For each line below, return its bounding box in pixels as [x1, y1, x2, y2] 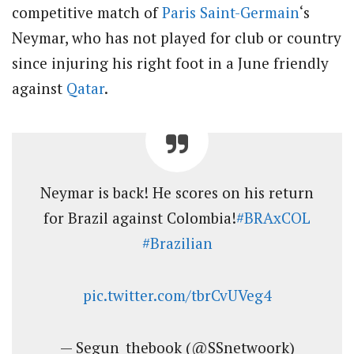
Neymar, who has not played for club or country [12, 27, 341, 47]
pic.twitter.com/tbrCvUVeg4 [83, 285, 271, 306]
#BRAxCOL [236, 207, 311, 228]
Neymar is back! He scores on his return [40, 182, 314, 202]
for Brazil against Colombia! [43, 207, 236, 228]
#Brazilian [141, 232, 213, 253]
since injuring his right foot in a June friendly [12, 52, 329, 73]
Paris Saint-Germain [162, 2, 299, 22]
